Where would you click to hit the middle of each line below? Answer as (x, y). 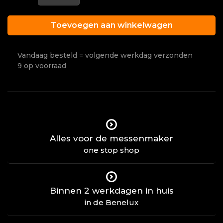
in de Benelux (111, 203)
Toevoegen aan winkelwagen (111, 25)
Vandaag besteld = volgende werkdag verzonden (105, 56)
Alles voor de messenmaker (111, 139)
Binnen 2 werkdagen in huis (111, 191)
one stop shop (111, 150)
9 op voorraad (42, 66)
